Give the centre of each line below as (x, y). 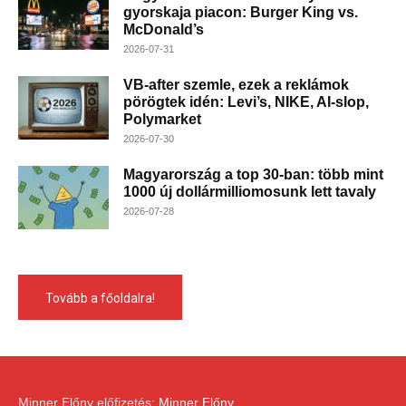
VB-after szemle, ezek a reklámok (236, 84)
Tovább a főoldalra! (100, 298)
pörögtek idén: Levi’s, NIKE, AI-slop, (246, 101)
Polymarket (162, 119)
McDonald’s (164, 29)
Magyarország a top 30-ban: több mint (253, 174)
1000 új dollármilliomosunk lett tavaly (250, 191)
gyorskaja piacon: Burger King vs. (241, 12)
